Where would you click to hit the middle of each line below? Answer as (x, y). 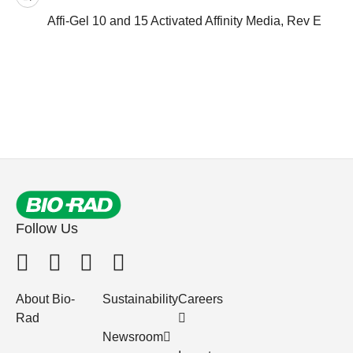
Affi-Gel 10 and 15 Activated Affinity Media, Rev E (184, 20)
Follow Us (47, 228)
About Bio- (45, 299)
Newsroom (133, 336)
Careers (201, 299)
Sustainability (140, 299)
